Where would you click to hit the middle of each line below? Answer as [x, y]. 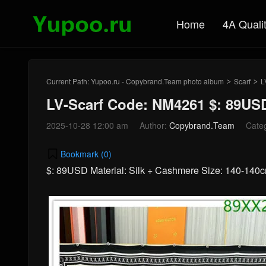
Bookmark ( [82, 153]
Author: [154, 125]
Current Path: [69, 81]
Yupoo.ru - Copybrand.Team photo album [157, 81]
